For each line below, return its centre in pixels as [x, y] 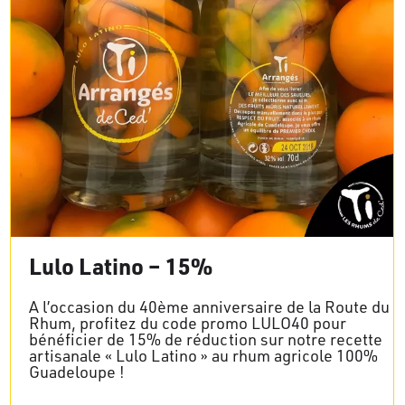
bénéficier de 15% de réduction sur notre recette [206, 339]
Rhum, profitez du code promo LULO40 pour [188, 322]
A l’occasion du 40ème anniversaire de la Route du [209, 306]
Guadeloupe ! [77, 371]
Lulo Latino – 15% [121, 265]
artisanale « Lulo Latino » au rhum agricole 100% [203, 355]
